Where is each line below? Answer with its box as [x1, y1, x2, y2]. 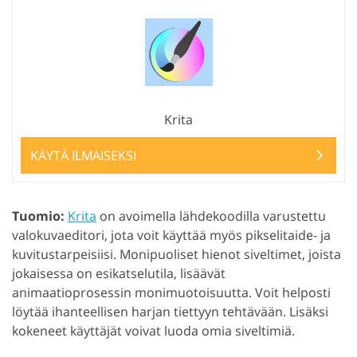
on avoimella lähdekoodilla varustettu [96, 207, 326, 226]
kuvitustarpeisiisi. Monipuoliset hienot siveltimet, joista [12, 245, 341, 264]
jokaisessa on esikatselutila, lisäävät [12, 265, 226, 283]
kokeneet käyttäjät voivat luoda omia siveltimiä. [12, 322, 295, 340]
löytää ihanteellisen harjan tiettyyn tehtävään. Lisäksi [12, 303, 328, 321]
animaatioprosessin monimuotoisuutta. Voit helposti [12, 284, 331, 302]
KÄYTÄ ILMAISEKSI [30, 147, 136, 165]
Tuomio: [12, 207, 65, 226]
